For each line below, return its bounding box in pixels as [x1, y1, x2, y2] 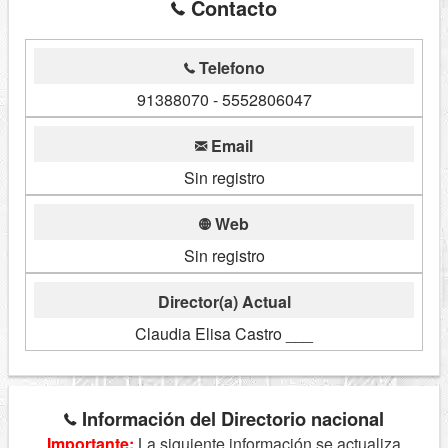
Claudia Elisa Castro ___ [135, 322, 313, 346]
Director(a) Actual [157, 290, 291, 314]
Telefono [194, 56, 265, 80]
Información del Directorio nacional [77, 405, 384, 433]
